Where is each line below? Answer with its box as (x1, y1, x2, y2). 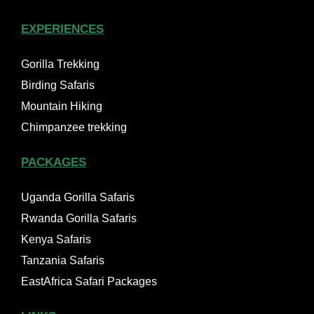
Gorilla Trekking (21, 58, 100, 71)
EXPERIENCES (21, 22, 104, 36)
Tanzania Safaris (21, 254, 104, 267)
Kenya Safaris (21, 233, 91, 246)
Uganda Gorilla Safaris (21, 191, 135, 204)
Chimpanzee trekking (21, 121, 127, 134)
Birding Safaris (21, 79, 95, 92)
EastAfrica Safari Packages (21, 275, 157, 288)
